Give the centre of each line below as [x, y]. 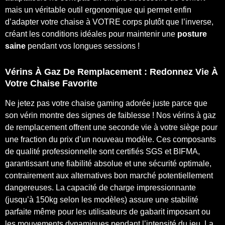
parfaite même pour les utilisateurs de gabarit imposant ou [108, 211]
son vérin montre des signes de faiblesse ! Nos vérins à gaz [110, 115]
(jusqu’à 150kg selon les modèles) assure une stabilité [102, 199]
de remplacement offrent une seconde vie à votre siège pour [111, 127]
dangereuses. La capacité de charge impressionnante [100, 187]
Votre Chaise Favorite [51, 83]
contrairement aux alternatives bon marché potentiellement [109, 175]
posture [192, 34]
